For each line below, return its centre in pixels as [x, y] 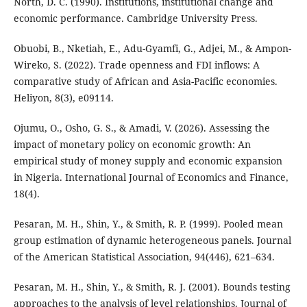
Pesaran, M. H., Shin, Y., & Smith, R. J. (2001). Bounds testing [152, 286]
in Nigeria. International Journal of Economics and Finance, [151, 177]
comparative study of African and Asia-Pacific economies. [145, 81]
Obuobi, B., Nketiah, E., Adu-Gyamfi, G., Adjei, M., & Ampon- [152, 48]
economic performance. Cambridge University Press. [135, 18]
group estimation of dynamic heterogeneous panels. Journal [152, 240]
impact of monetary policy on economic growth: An [132, 144]
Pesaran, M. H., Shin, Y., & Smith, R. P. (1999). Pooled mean [148, 223]
